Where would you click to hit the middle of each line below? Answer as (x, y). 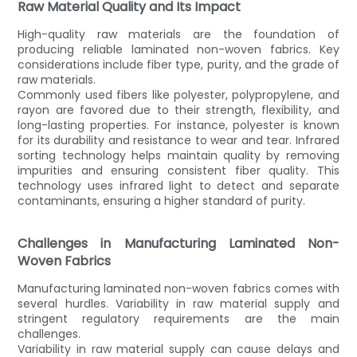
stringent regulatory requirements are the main (178, 318)
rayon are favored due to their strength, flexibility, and (178, 110)
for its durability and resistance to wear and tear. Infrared (178, 140)
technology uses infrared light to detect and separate (178, 185)
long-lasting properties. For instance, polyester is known (178, 125)
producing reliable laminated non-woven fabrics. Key (178, 49)
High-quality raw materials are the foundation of (178, 34)
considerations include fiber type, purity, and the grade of (178, 64)
